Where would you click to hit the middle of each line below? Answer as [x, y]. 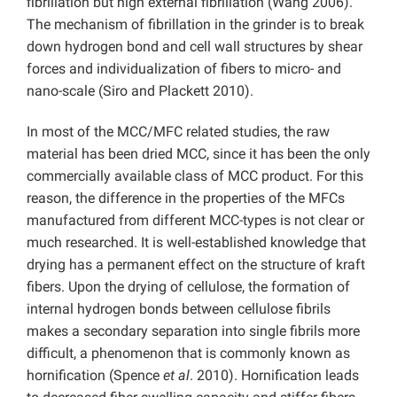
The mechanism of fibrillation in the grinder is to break [195, 25]
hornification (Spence [95, 376]
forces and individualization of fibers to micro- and [184, 69]
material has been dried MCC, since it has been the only [198, 154]
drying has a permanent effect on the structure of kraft [196, 265]
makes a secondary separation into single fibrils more [193, 331]
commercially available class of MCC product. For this [195, 176]
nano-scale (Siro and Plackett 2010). [140, 91]
